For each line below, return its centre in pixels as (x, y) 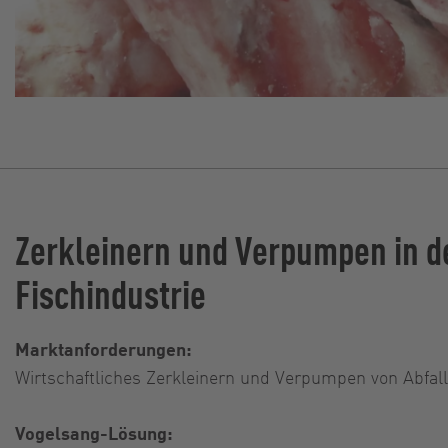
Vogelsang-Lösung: (94, 432)
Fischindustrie (110, 292)
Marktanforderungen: (105, 348)
